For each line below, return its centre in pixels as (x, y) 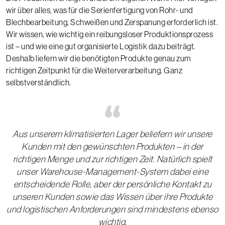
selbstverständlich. (39, 82)
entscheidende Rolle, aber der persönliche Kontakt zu (113, 184)
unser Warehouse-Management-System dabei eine (113, 172)
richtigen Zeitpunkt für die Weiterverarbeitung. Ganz (94, 70)
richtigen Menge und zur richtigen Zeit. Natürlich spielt (113, 159)
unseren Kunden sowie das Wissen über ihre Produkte (113, 197)
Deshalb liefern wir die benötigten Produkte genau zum (99, 58)
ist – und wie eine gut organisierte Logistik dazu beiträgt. (101, 46)
